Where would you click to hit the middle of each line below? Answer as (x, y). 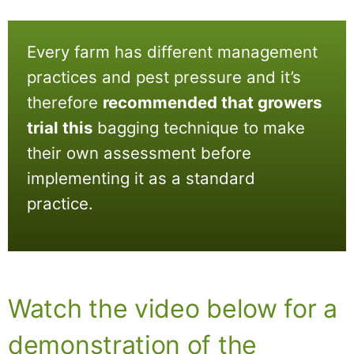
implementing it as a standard (141, 179)
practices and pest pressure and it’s (164, 77)
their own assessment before (139, 153)
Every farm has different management (172, 52)
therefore (65, 103)
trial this (60, 128)
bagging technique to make (199, 128)
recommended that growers (212, 103)
